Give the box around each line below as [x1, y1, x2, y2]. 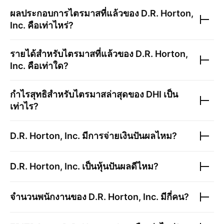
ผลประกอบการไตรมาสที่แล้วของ [10, 8, 141, 19]
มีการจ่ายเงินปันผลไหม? [80, 130, 177, 141]
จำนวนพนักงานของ [10, 191, 88, 202]
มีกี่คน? [158, 191, 189, 202]
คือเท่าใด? [25, 60, 68, 71]
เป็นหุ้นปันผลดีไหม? [80, 161, 158, 172]
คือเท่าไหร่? [25, 20, 73, 31]
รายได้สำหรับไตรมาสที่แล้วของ [10, 48, 135, 59]
